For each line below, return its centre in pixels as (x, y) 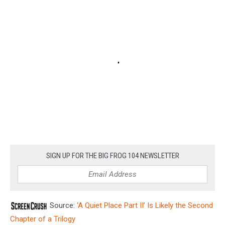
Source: (62, 206)
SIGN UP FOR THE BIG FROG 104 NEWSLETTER (113, 156)
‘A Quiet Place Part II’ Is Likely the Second (145, 206)
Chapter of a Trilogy (43, 219)
